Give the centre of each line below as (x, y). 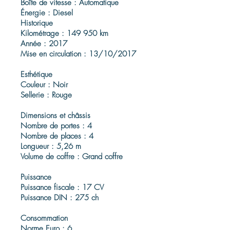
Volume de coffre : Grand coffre (72, 157)
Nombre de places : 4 (57, 136)
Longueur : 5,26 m (51, 146)
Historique (37, 23)
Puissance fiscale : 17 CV (62, 187)
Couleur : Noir (44, 85)
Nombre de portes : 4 (56, 126)
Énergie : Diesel (47, 13)
